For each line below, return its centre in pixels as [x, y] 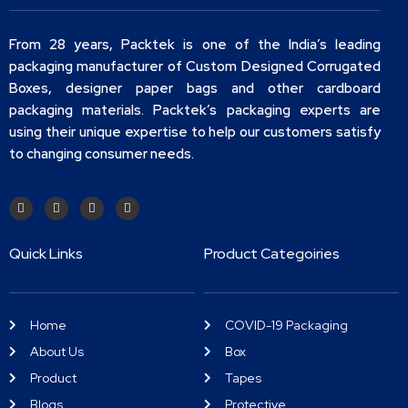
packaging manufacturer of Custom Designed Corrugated [195, 67]
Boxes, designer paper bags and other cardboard [195, 89]
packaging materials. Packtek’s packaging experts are [195, 111]
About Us [57, 351]
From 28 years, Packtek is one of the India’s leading [195, 45]
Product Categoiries [272, 253]
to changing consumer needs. [103, 154]
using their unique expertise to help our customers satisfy [195, 133]
